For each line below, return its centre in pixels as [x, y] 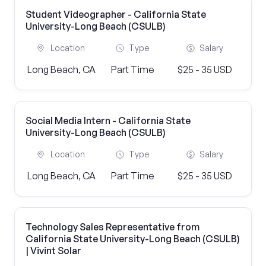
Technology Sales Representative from [113, 227]
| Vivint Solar [53, 251]
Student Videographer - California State [116, 14]
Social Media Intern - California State [108, 121]
